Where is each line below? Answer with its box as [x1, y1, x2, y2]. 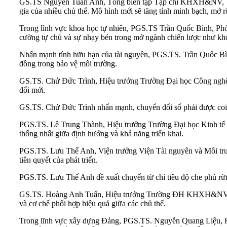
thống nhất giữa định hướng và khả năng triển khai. [19, 129, 183, 138]
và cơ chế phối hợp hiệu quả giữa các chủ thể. [19, 199, 166, 208]
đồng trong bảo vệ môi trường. [19, 59, 117, 68]
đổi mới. [19, 86, 46, 95]
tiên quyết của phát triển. [19, 156, 98, 165]
